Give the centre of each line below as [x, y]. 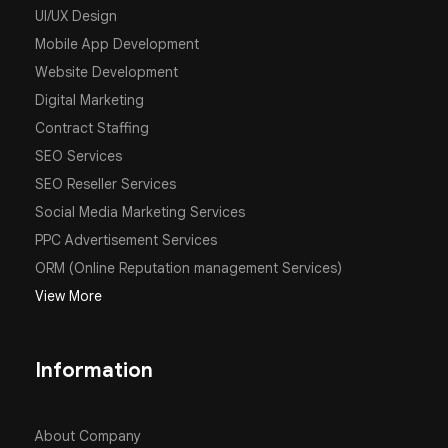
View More [68, 295]
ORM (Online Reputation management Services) [188, 267]
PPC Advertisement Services [126, 239]
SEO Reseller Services [105, 183]
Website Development [106, 71]
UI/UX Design [76, 15]
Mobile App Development [117, 43]
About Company [88, 435]
